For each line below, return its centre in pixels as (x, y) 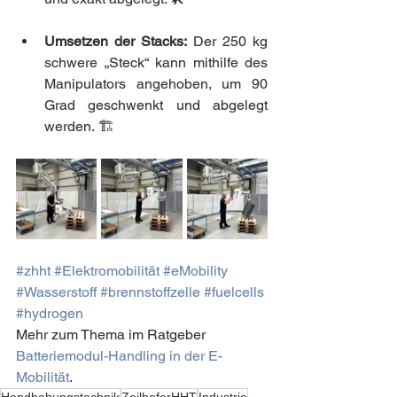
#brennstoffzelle (150, 292)
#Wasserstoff (56, 292)
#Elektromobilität (107, 270)
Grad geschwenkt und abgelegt (156, 105)
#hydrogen (50, 313)
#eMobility (195, 270)
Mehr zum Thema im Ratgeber (113, 334)
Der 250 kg (227, 41)
